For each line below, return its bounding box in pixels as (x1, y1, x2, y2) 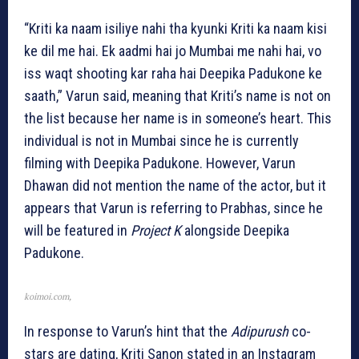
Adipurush (231, 323, 288, 341)
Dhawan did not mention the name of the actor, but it (24, 177, 326, 195)
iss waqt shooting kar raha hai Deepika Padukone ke (24, 65, 322, 83)
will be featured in (24, 222, 131, 240)
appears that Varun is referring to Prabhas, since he (24, 200, 323, 217)
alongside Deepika (181, 222, 289, 240)
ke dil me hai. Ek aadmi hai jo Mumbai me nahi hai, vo (24, 42, 321, 60)
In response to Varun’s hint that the (24, 323, 231, 341)
